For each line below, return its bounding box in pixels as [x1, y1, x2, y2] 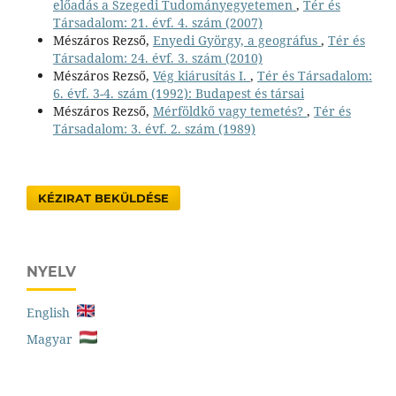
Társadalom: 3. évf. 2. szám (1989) [52, 119, 255, 137]
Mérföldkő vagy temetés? [152, 102, 307, 119]
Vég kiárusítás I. [152, 66, 250, 84]
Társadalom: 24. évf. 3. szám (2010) [52, 49, 263, 66]
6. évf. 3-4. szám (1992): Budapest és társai [52, 84, 304, 102]
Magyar [27, 330, 80, 347]
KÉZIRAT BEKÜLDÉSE [38, 190, 170, 205]
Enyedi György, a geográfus [152, 31, 321, 49]
